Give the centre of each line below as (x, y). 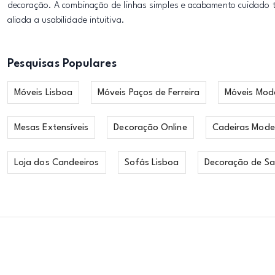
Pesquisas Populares (62, 64)
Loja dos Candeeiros (57, 163)
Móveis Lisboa (44, 93)
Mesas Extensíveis (52, 128)
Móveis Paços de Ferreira (149, 93)
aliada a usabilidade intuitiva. (66, 21)
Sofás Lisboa (152, 163)
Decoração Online (150, 128)
